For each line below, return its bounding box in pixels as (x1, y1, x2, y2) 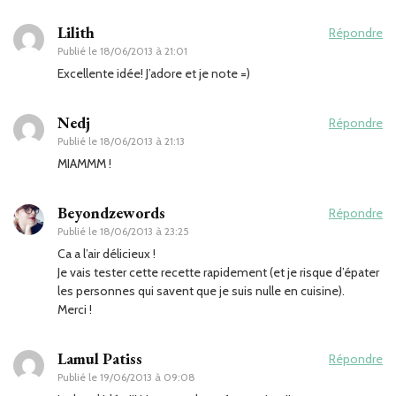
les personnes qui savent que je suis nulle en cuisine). (57, 282, 345, 299)
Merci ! (57, 301, 92, 317)
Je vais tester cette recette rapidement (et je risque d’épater (57, 263, 379, 280)
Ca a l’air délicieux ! (57, 245, 156, 262)
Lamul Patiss (57, 347, 142, 369)
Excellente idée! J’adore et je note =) (57, 65, 250, 81)
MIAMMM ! (57, 155, 111, 171)
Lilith (57, 21, 95, 42)
